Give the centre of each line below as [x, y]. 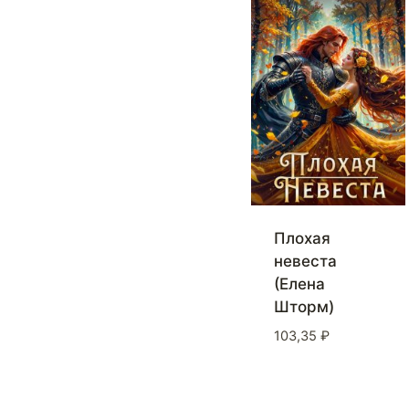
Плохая [302, 239]
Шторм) [304, 307]
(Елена [299, 284]
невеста [305, 262]
